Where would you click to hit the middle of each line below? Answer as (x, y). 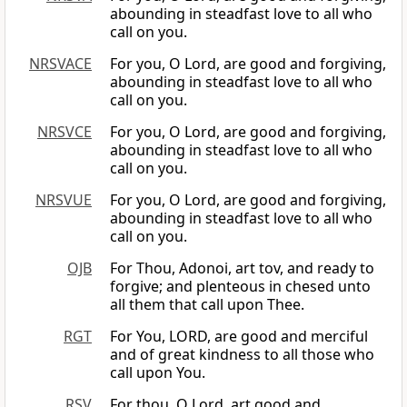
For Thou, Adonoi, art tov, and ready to (242, 268)
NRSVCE (65, 132)
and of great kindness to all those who (242, 355)
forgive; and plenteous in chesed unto (240, 287)
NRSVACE (60, 64)
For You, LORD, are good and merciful (239, 337)
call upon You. (158, 373)
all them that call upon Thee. (207, 305)
